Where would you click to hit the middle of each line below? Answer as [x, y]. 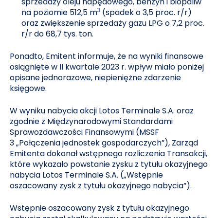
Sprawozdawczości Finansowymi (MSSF [85, 132]
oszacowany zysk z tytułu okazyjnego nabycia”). [101, 186]
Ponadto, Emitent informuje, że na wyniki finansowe [107, 56]
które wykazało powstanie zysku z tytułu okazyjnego [109, 164]
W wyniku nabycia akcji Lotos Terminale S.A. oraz [102, 111]
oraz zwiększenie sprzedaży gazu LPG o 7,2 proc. [113, 23]
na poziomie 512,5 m [60, 12]
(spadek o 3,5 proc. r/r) [147, 12]
